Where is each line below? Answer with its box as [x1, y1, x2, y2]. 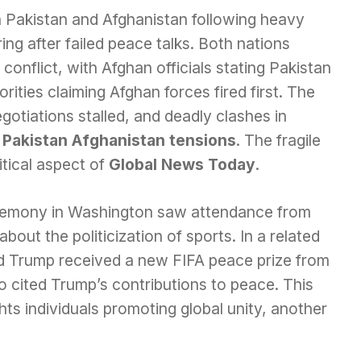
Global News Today [109, 154, 255, 174]
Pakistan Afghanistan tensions [2, 130, 236, 150]
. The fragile [236, 130, 321, 150]
